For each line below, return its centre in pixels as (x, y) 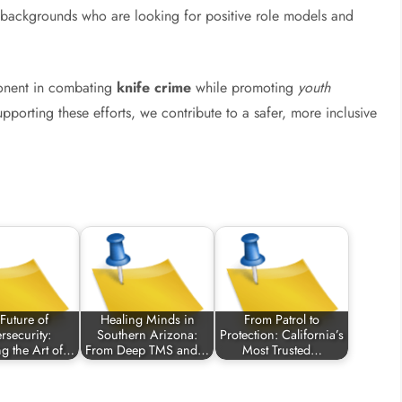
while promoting (245, 87)
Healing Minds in (147, 320)
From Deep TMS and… (148, 350)
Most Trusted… (282, 350)
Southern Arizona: (148, 335)
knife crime (154, 87)
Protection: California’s (282, 335)
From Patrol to (282, 320)
